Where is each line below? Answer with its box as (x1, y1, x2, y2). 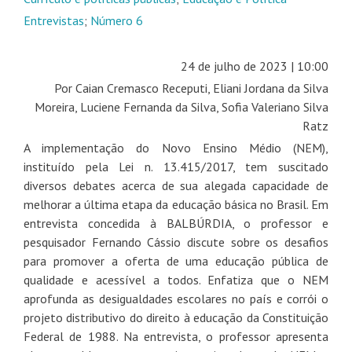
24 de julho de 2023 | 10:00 (181, 57, 328, 74)
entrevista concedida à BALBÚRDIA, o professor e (24, 214, 328, 231)
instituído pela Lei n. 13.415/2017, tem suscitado (24, 158, 328, 174)
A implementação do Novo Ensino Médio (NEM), (24, 139, 328, 156)
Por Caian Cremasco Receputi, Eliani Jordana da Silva (54, 79, 328, 96)
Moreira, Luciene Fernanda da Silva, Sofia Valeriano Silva (35, 98, 328, 115)
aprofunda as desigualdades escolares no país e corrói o (24, 290, 328, 306)
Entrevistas (24, 12, 84, 28)
